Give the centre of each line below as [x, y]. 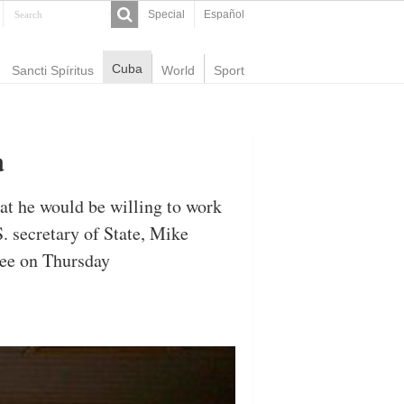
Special [166, 14]
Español [224, 14]
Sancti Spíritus [53, 70]
